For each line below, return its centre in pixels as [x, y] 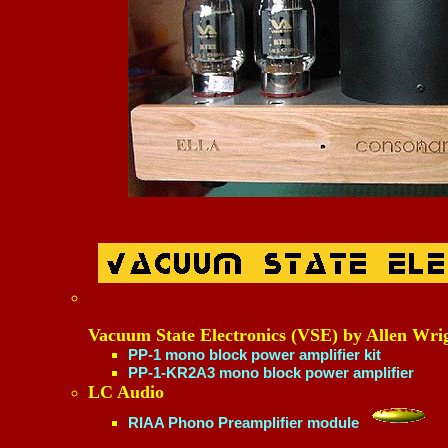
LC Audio [126, 392]
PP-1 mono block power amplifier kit [254, 354]
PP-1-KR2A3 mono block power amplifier [271, 372]
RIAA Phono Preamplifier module [243, 422]
